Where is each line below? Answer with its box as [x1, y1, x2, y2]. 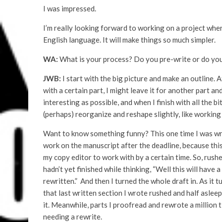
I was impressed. [43, 4, 96, 13]
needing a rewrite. [43, 212, 102, 221]
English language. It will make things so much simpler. [43, 35, 216, 44]
